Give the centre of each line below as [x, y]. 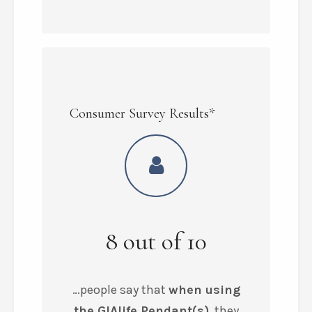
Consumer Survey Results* [142, 114]
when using [204, 290]
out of [152, 241]
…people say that [120, 290]
